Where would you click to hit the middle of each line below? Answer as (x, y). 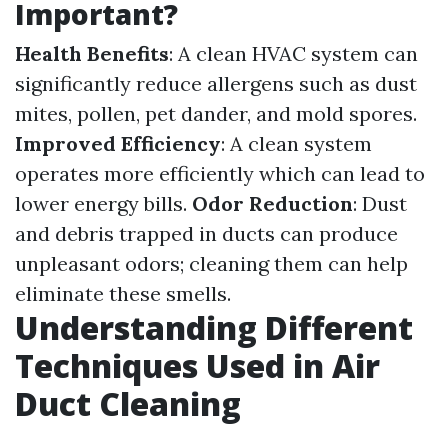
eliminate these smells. (123, 293)
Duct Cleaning (128, 403)
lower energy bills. (103, 203)
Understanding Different (214, 327)
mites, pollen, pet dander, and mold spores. (216, 113)
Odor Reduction (272, 203)
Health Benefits (92, 53)
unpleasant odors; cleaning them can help (211, 263)
